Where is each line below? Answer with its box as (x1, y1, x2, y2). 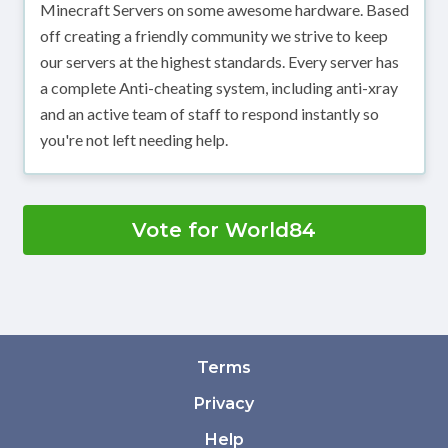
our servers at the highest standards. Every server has (39, 52, 399, 72)
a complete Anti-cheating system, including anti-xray (39, 78, 398, 98)
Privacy (194, 394, 254, 414)
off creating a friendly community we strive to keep (39, 26, 388, 46)
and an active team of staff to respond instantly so (39, 104, 379, 124)
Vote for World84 (132, 218, 316, 243)
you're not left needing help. (39, 130, 228, 150)
